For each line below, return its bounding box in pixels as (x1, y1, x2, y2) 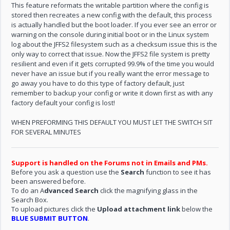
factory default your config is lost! (11, 98, 116, 107)
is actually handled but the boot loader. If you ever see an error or (11, 20, 217, 29)
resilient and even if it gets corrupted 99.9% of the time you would (11, 59, 215, 68)
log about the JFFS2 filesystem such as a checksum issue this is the (11, 40, 218, 49)
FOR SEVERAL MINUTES (11, 127, 82, 137)
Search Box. (11, 195, 49, 204)
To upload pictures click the (11, 204, 98, 214)
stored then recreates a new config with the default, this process (11, 10, 213, 20)
